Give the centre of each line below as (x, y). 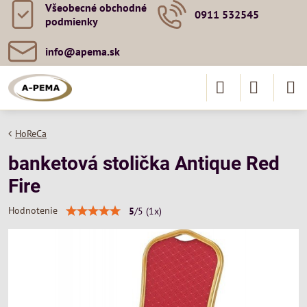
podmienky (72, 21)
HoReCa (31, 134)
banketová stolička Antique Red (144, 163)
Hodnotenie (33, 210)
